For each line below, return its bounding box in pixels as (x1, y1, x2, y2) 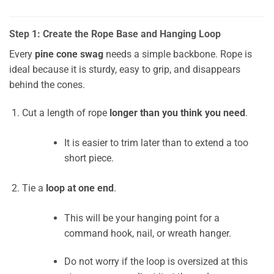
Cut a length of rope (21, 106, 109, 119)
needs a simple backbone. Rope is (103, 48, 252, 61)
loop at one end (45, 182, 114, 194)
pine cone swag (35, 48, 103, 61)
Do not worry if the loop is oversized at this (64, 255, 248, 267)
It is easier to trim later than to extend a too (64, 136, 248, 149)
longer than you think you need (109, 106, 245, 119)
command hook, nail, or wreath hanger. (64, 227, 231, 239)
